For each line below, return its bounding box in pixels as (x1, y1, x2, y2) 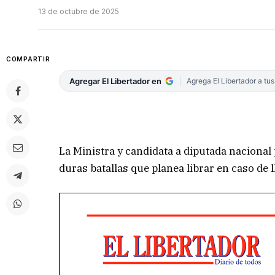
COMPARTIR (6, 55, 50, 63)
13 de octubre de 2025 (38, 7, 119, 17)
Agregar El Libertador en (69, 76, 162, 87)
